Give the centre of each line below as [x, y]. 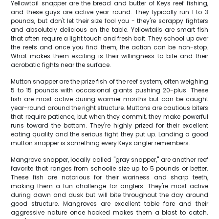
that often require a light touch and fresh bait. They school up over [109, 38]
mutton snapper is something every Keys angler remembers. [101, 143]
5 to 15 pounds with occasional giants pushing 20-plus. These [109, 90]
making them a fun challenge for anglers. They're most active [109, 186]
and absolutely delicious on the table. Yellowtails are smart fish [109, 30]
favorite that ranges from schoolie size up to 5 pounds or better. [109, 168]
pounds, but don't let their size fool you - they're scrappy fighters [109, 21]
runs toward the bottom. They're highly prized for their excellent [109, 125]
